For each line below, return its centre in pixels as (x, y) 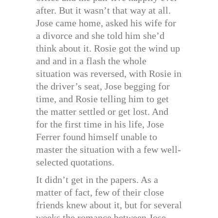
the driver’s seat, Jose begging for (103, 86)
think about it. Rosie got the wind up (108, 48)
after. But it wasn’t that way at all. (103, 10)
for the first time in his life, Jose (100, 124)
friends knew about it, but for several (109, 205)
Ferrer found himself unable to (97, 137)
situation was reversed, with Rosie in (109, 74)
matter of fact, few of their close (100, 192)
